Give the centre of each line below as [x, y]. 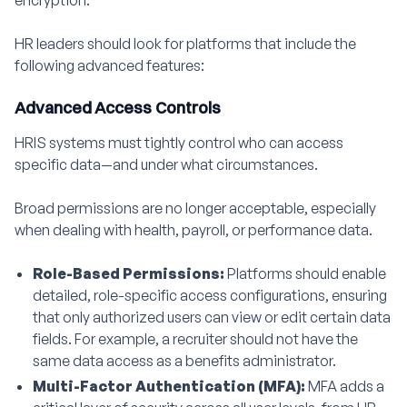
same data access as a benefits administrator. [184, 361]
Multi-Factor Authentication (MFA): [170, 386]
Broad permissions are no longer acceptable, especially [195, 208]
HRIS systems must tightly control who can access [179, 143]
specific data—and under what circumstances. [166, 164]
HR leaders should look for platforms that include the [185, 44]
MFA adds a [346, 386]
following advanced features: [109, 65]
